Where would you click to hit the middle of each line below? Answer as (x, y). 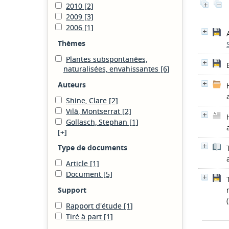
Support (72, 190)
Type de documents (93, 147)
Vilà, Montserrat (94, 111)
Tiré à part (85, 216)
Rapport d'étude (95, 206)
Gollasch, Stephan (98, 122)
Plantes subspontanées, (107, 59)
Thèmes (72, 43)
